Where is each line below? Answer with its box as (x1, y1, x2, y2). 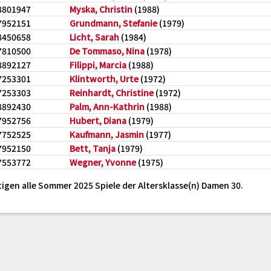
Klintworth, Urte (70, 73, 139, 85)
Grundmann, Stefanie (70, 17, 157, 29)
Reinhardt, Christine (70, 87, 154, 99)
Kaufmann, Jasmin (70, 128, 144, 140)
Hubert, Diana (70, 114, 126, 126)
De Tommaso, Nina (70, 45, 145, 57)
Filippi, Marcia (70, 59, 126, 71)
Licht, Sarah (70, 31, 119, 43)
